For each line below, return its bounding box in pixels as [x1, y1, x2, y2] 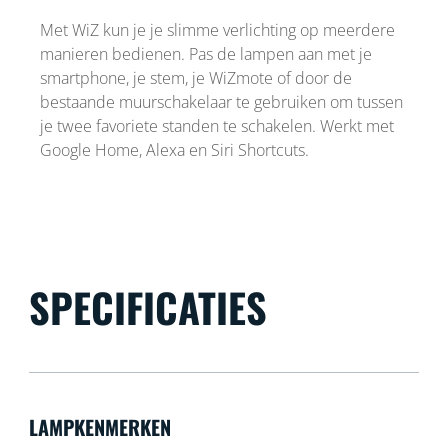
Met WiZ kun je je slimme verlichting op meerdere [39, 18, 395, 41]
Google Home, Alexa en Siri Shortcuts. [39, 138, 309, 161]
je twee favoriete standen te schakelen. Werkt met [39, 114, 394, 137]
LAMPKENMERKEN [28, 411, 171, 442]
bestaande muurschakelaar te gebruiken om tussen [39, 90, 403, 113]
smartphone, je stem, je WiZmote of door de [39, 66, 352, 89]
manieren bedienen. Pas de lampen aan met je [39, 42, 372, 65]
